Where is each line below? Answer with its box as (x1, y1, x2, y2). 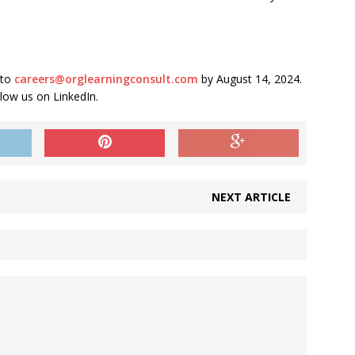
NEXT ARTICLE (212, 189, 292, 204)
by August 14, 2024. (198, 71, 302, 86)
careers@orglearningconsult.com (14, 71, 198, 86)
